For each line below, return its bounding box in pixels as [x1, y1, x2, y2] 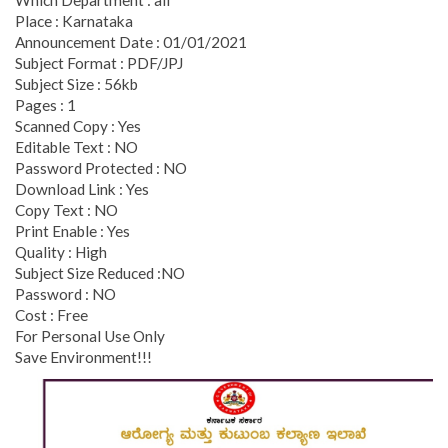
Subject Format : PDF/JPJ [15, 53, 186, 72]
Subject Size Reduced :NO [15, 263, 185, 282]
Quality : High [15, 242, 107, 261]
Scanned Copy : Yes [15, 116, 141, 135]
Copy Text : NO [15, 200, 118, 219]
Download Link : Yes [15, 179, 149, 198]
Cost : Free [15, 305, 88, 324]
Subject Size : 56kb [15, 74, 138, 93]
